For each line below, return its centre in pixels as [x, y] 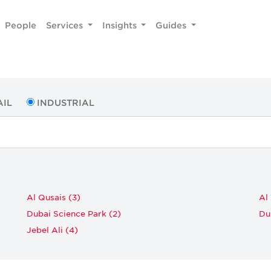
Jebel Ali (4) [52, 229]
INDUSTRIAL [66, 103]
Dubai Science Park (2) [74, 213]
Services [66, 25]
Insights [120, 25]
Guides [172, 25]
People [21, 25]
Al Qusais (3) [54, 197]
